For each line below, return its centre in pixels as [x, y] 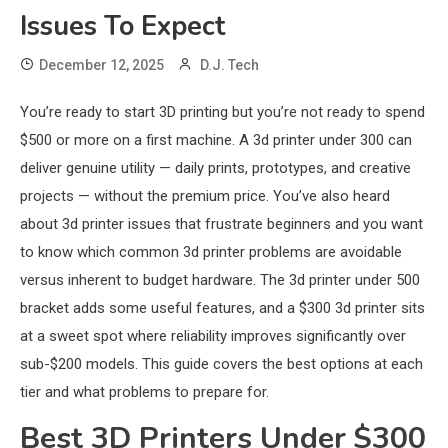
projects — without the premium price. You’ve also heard [205, 196]
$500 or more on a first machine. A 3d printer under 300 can [216, 140]
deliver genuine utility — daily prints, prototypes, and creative [215, 168]
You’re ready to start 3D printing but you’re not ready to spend [222, 112]
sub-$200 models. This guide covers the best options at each [221, 364]
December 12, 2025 [101, 65]
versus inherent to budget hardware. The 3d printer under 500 [220, 280]
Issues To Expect [122, 27]
